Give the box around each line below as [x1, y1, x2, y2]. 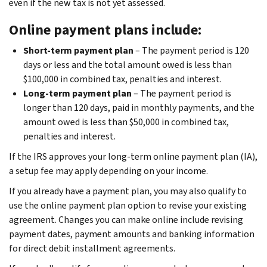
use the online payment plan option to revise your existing [9, 198, 247, 212]
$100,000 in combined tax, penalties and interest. [23, 72, 222, 85]
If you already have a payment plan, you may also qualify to [9, 184, 247, 197]
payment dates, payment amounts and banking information [9, 227, 254, 240]
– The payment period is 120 [133, 44, 249, 57]
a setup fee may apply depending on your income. [9, 164, 208, 177]
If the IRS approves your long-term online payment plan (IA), [9, 150, 257, 163]
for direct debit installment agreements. [9, 241, 175, 254]
